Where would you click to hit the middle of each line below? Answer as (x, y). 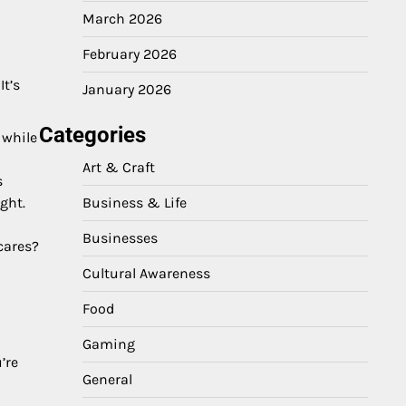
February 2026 (130, 54)
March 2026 (122, 19)
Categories (92, 135)
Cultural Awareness (146, 273)
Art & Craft (119, 167)
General (107, 379)
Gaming (109, 344)
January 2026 (127, 89)
